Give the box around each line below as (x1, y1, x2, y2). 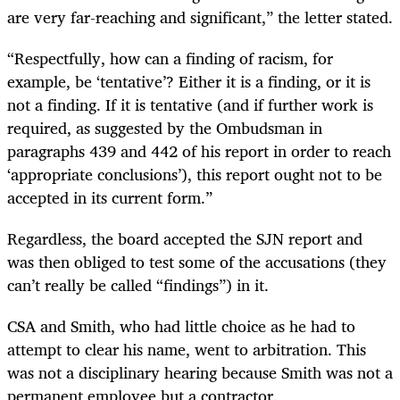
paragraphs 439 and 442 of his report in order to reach (7, 137, 391, 164)
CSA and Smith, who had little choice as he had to (7, 312, 355, 340)
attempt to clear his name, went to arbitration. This (7, 336, 366, 363)
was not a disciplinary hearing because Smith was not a (7, 359, 393, 387)
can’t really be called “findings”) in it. (7, 271, 269, 299)
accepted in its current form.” (7, 183, 212, 211)
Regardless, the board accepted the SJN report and (7, 225, 362, 253)
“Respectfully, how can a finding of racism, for (7, 44, 333, 71)
